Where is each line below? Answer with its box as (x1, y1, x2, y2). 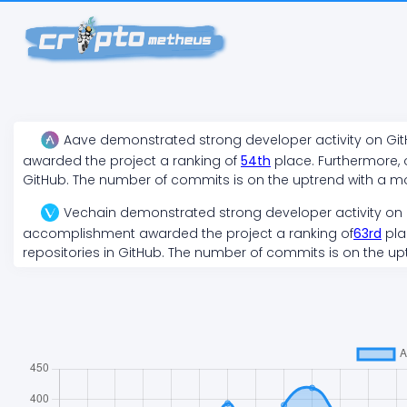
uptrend (293, 171, 344, 189)
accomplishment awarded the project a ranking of (23, 224, 353, 243)
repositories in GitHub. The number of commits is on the (23, 243, 388, 262)
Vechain (64, 203, 116, 223)
